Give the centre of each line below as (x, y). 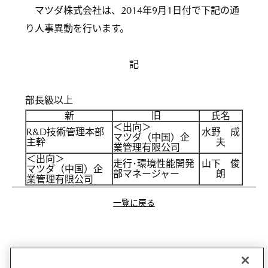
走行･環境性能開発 (154, 164)
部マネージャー (146, 174)
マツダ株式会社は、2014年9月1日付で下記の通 (132, 10)
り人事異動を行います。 (77, 28)
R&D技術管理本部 (65, 132)
